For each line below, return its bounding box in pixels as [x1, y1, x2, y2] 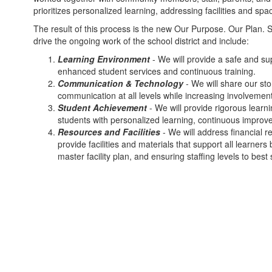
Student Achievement [58, 101, 149, 114]
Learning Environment [58, 53, 152, 66]
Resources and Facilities [58, 126, 163, 138]
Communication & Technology [58, 77, 186, 90]
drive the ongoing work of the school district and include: [33, 35, 249, 47]
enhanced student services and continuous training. [58, 65, 256, 78]
